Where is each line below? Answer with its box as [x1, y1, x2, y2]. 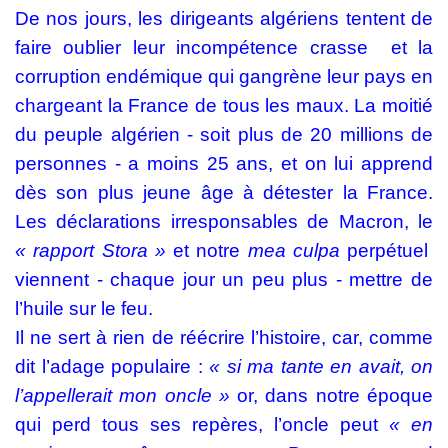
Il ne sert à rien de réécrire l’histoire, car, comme [15, 327, 433, 348]
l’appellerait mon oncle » [15, 385, 238, 406]
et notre [165, 240, 248, 261]
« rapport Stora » [15, 240, 166, 261]
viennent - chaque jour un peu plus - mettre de [15, 269, 433, 290]
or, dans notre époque [237, 385, 434, 406]
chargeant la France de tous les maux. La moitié [15, 95, 433, 116]
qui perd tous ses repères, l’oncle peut [15, 414, 389, 435]
